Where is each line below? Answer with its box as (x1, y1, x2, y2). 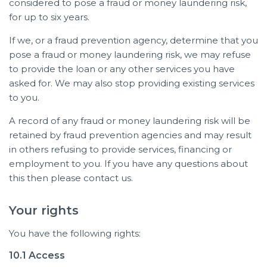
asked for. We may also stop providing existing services (9, 77, 254, 89)
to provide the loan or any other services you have (9, 63, 235, 74)
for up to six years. (9, 11, 89, 23)
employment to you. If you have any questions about (9, 157, 248, 169)
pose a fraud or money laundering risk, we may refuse (9, 48, 251, 60)
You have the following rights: (9, 227, 141, 239)
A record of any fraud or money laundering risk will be (9, 114, 250, 126)
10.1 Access (9, 249, 65, 261)
